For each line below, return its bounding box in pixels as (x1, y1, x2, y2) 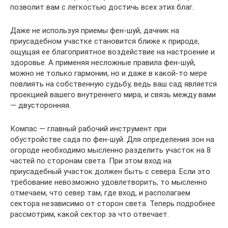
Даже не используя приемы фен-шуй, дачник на (10, 26, 179, 35)
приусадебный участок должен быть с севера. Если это (10, 167, 210, 176)
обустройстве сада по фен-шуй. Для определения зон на (10, 135, 214, 144)
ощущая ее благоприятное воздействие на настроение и (10, 47, 215, 56)
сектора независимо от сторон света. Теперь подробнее (10, 199, 215, 208)
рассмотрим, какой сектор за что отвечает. (10, 210, 169, 219)
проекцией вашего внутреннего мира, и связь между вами (10, 90, 216, 99)
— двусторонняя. (10, 101, 71, 110)
